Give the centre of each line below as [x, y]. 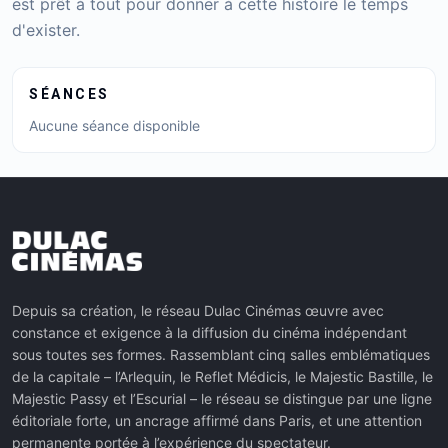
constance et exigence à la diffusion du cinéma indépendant [209, 332]
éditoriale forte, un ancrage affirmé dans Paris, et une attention [217, 420]
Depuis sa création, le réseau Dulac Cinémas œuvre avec [198, 310]
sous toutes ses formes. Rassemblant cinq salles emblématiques [221, 354]
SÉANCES [69, 94]
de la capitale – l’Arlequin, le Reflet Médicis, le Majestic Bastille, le [222, 376]
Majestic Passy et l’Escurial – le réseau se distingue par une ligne [222, 398]
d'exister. [46, 30]
